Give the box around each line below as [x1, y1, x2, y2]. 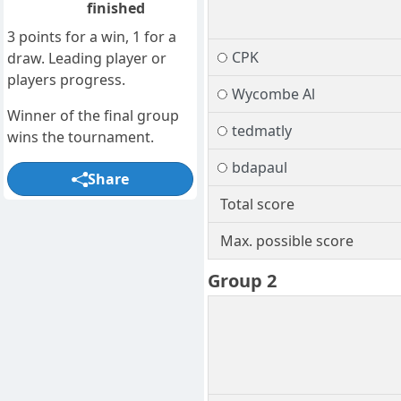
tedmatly [231, 121, 292, 141]
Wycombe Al [231, 84, 315, 105]
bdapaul [231, 158, 287, 178]
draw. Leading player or [7, 48, 166, 69]
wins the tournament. [7, 127, 154, 148]
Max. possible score [219, 231, 354, 252]
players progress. [7, 70, 125, 90]
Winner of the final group [7, 106, 179, 126]
